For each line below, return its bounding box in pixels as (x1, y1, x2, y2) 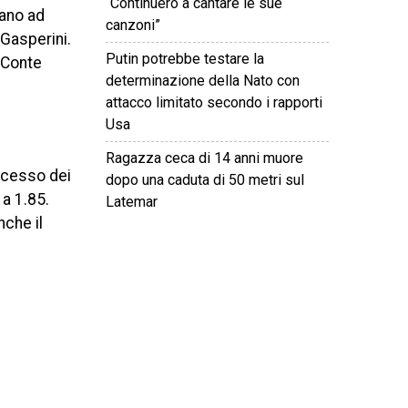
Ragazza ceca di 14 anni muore (106, 149, 303, 167)
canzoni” (106, 16, 160, 34)
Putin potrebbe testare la (106, 50, 264, 67)
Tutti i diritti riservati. (144, 250, 252, 264)
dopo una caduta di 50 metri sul (106, 171, 304, 189)
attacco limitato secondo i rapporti (106, 94, 322, 111)
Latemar (106, 193, 158, 210)
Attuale (252, 250, 290, 264)
